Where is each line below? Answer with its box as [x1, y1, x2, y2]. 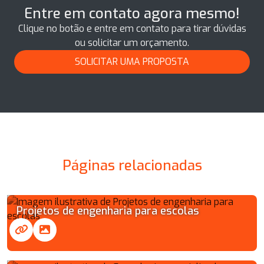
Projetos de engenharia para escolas [16, 203, 199, 218]
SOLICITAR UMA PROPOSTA [75, 55, 189, 68]
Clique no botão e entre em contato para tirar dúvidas [18, 22, 246, 35]
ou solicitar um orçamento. [75, 36, 189, 49]
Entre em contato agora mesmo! [24, 4, 240, 23]
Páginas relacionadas [62, 156, 202, 175]
